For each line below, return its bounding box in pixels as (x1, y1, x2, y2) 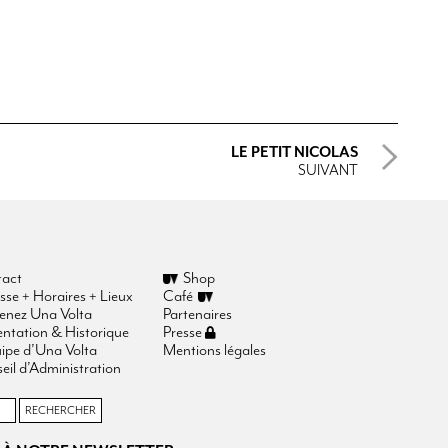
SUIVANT (298, 162, 358, 179)
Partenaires (163, 305, 233, 324)
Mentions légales (163, 341, 267, 360)
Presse (163, 323, 206, 342)
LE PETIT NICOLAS (231, 144, 358, 161)
